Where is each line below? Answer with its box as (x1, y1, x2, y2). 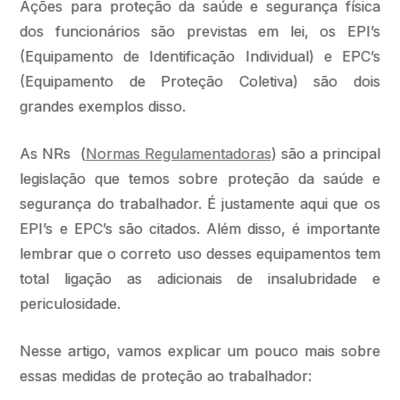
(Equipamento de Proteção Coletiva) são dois (20, 72, 380, 90)
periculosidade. (20, 295, 121, 312)
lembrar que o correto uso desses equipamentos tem (20, 245, 380, 262)
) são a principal (271, 145, 380, 162)
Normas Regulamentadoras (85, 145, 271, 162)
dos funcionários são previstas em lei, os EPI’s (20, 22, 380, 40)
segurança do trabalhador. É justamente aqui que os (20, 195, 380, 212)
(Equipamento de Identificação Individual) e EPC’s (20, 47, 380, 65)
